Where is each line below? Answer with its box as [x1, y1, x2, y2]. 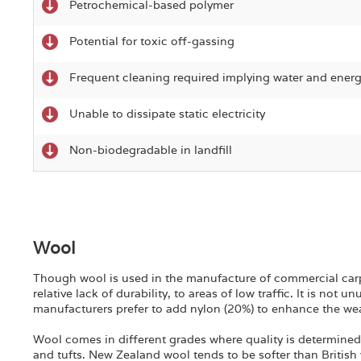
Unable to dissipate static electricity [68, 106, 265, 121]
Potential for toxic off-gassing [68, 34, 234, 48]
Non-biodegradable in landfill [68, 143, 232, 157]
